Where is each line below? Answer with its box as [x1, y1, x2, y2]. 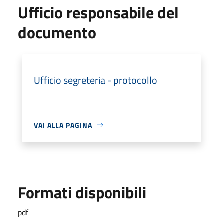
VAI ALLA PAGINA [34, 119, 92, 130]
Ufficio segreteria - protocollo [34, 72, 157, 88]
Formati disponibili [18, 180, 146, 204]
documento [18, 20, 96, 44]
